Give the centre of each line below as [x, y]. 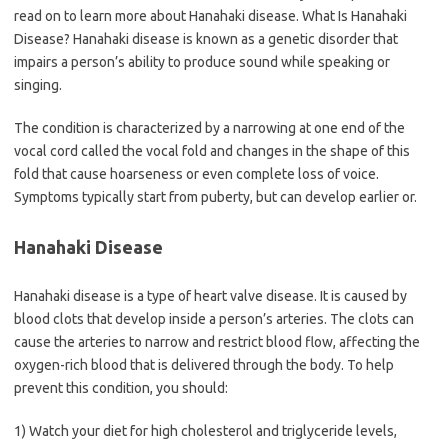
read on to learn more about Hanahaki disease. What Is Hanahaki [210, 16]
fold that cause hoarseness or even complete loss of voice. [196, 174]
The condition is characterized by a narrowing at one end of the [209, 128]
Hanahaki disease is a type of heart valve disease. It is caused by [210, 296]
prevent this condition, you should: [121, 388]
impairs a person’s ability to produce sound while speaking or [202, 62]
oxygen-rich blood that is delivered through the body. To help [204, 365]
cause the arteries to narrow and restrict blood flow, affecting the [217, 342]
